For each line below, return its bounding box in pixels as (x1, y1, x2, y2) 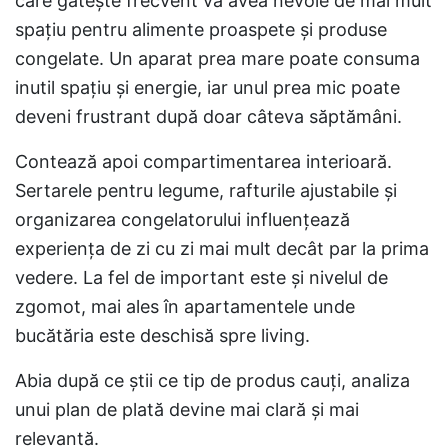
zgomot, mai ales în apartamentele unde (15, 296, 355, 317)
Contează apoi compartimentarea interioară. (15, 151, 392, 172)
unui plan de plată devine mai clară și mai (15, 399, 359, 420)
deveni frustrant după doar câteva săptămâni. (15, 106, 402, 127)
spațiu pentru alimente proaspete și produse (15, 19, 387, 40)
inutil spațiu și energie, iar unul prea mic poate (15, 77, 400, 98)
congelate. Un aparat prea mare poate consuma (15, 48, 420, 69)
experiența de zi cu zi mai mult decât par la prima (15, 238, 429, 259)
